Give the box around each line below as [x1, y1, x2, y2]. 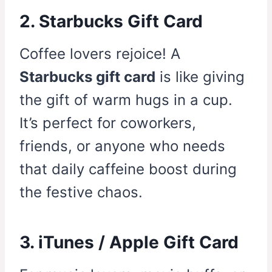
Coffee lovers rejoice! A [19, 45, 180, 63]
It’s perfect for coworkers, [19, 114, 196, 132]
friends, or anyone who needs [19, 137, 225, 155]
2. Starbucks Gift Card [19, 11, 203, 32]
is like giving [155, 68, 245, 86]
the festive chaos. [19, 183, 143, 202]
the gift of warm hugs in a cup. [19, 91, 233, 109]
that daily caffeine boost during [19, 160, 237, 178]
